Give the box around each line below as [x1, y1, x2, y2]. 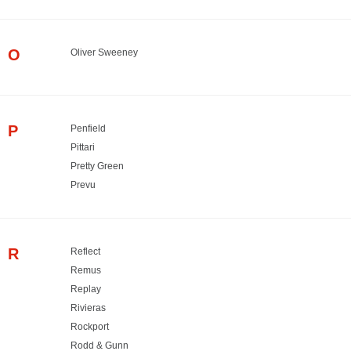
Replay [71, 283, 101, 295]
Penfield [71, 122, 106, 134]
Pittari [71, 141, 95, 153]
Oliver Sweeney [71, 46, 138, 58]
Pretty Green [71, 160, 124, 172]
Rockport [71, 320, 109, 332]
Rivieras [71, 302, 106, 313]
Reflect [71, 245, 100, 257]
